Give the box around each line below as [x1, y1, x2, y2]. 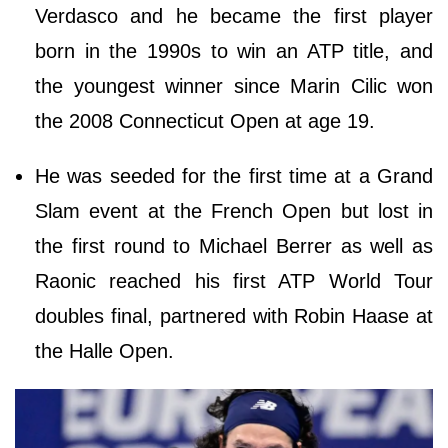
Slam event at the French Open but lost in [35, 200, 433, 223]
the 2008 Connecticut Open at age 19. [35, 110, 375, 133]
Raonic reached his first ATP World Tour [35, 270, 433, 293]
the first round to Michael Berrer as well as [35, 235, 433, 258]
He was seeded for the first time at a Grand [35, 165, 433, 188]
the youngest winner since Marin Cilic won [35, 75, 433, 98]
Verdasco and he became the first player [35, 5, 433, 28]
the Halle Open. [35, 340, 174, 363]
